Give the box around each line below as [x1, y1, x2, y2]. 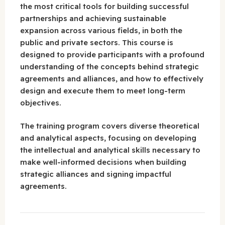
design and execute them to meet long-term [20, 85, 185, 95]
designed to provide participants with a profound [20, 49, 204, 59]
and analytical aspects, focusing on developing [20, 133, 196, 143]
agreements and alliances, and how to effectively [20, 73, 203, 83]
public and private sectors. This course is [20, 37, 173, 47]
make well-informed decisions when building [20, 157, 186, 167]
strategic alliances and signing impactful [20, 169, 171, 179]
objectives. [20, 97, 61, 107]
